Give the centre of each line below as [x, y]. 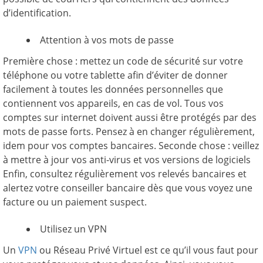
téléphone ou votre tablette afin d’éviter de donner [115, 75]
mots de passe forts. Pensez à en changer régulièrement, [129, 131]
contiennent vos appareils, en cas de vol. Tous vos [113, 103]
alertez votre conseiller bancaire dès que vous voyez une [128, 188]
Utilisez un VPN [73, 229]
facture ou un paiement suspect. [75, 202]
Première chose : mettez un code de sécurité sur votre [123, 61]
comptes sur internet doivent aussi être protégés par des [130, 117]
